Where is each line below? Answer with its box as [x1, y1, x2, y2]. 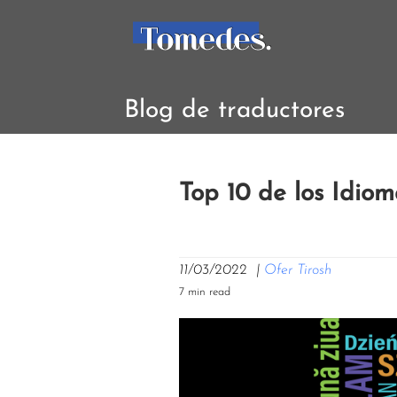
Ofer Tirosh [264, 263, 331, 277]
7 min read [179, 286, 230, 298]
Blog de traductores [124, 98, 345, 123]
